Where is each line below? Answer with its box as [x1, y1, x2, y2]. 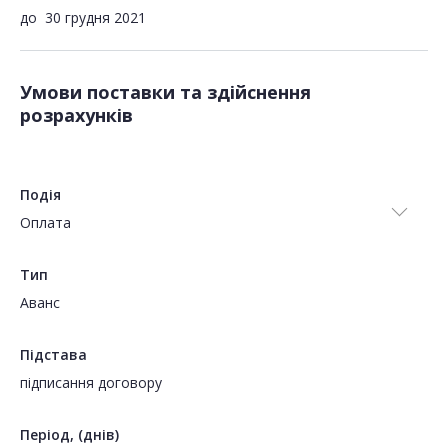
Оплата [20, 213, 71, 233]
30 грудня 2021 [45, 8, 146, 28]
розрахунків [20, 103, 133, 128]
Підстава [20, 345, 87, 365]
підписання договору [20, 373, 162, 393]
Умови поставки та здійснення [20, 80, 311, 105]
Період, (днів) [20, 425, 119, 445]
